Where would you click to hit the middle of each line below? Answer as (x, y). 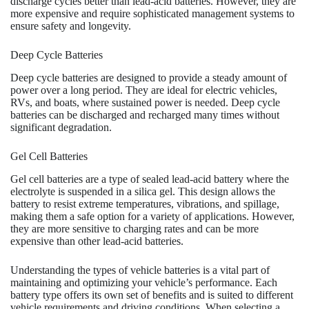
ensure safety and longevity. (71, 26)
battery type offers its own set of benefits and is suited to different (152, 295)
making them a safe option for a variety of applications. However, (152, 216)
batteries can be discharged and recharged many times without (145, 114)
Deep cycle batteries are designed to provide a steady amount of (149, 77)
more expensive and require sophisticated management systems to (152, 13)
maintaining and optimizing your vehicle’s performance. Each (144, 282)
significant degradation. (61, 127)
